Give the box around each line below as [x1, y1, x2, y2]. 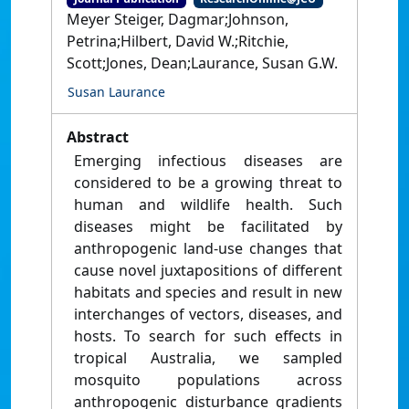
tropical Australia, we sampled [74, 348, 342, 369]
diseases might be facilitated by [74, 216, 342, 237]
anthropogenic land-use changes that [74, 238, 342, 259]
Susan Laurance [68, 83, 165, 101]
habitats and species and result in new [74, 282, 342, 303]
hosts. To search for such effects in [74, 326, 342, 347]
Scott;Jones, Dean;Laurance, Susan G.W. [67, 53, 338, 74]
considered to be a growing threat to [74, 173, 342, 194]
